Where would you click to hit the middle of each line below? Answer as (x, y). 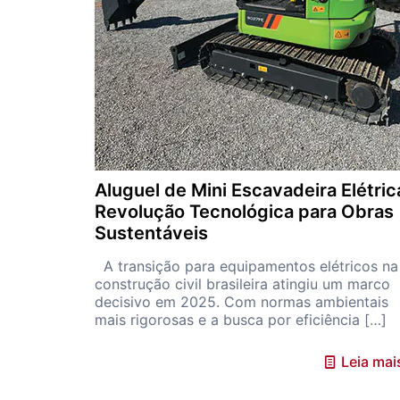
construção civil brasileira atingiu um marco (242, 284)
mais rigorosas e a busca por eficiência (227, 320)
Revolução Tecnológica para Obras (244, 212)
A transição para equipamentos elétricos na (246, 266)
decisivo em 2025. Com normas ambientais (241, 302)
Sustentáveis (151, 233)
